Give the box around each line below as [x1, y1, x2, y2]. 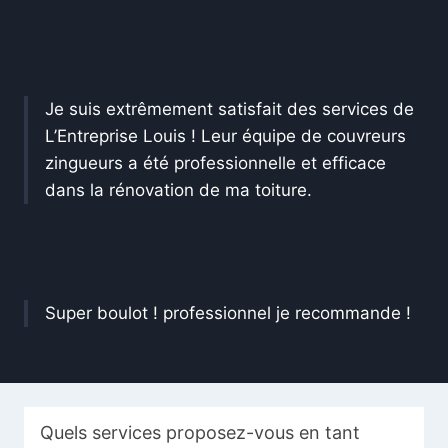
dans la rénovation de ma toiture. [45, 180, 312, 201]
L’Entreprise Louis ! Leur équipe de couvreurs [45, 126, 406, 147]
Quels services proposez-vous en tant [40, 422, 360, 444]
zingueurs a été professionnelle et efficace [45, 153, 386, 174]
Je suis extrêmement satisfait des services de [45, 99, 414, 120]
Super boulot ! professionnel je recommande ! [45, 303, 411, 324]
